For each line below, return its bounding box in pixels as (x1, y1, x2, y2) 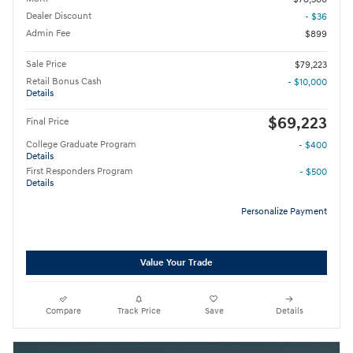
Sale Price (26, 58, 66, 70)
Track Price (117, 306, 161, 317)
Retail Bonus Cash (26, 75, 102, 87)
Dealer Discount (26, 9, 91, 22)
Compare (46, 306, 82, 317)
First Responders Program (26, 165, 133, 177)
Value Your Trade (140, 256, 213, 269)
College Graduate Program (26, 138, 136, 150)
